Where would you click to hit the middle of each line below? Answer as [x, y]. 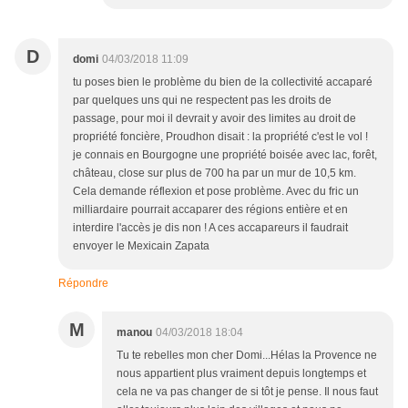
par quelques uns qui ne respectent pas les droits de [202, 101]
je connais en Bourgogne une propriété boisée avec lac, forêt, [225, 155]
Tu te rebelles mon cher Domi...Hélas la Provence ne [247, 356]
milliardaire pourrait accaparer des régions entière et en [210, 210]
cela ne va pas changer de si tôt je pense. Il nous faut [247, 392]
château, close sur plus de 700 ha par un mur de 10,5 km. [214, 173]
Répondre [83, 284]
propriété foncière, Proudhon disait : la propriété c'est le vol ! [220, 137]
